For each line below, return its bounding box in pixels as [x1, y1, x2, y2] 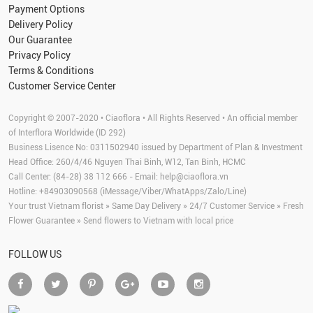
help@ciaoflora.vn [160, 171, 228, 182]
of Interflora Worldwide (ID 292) [8, 127, 126, 138]
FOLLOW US [8, 248, 62, 260]
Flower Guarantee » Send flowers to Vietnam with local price [8, 215, 233, 226]
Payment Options [8, 3, 85, 15]
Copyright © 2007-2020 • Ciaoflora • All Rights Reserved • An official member [8, 112, 298, 123]
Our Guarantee [8, 34, 72, 45]
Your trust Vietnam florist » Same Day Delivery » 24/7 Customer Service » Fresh [8, 201, 304, 211]
